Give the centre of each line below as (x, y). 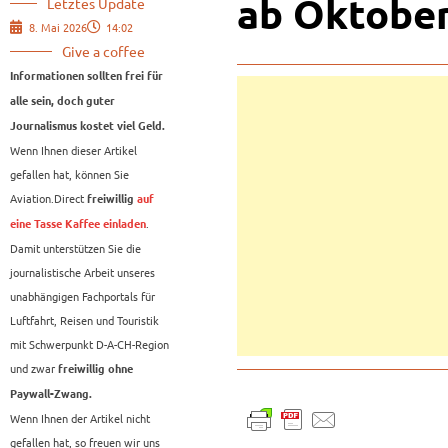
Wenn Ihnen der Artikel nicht (80, 418)
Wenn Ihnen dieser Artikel (73, 150)
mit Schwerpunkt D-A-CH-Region (89, 344)
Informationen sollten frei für (86, 76)
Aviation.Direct (47, 198)
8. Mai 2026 (58, 27)
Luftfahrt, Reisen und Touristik (84, 320)
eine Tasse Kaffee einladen (78, 224)
